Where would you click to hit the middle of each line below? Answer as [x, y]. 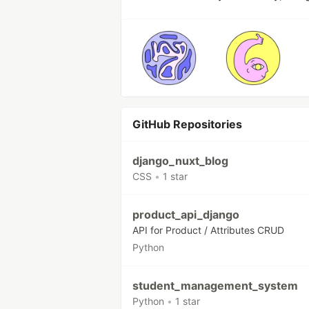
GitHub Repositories [187, 124]
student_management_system [215, 286]
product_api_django [186, 215]
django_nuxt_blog [180, 161]
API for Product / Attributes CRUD [208, 230]
